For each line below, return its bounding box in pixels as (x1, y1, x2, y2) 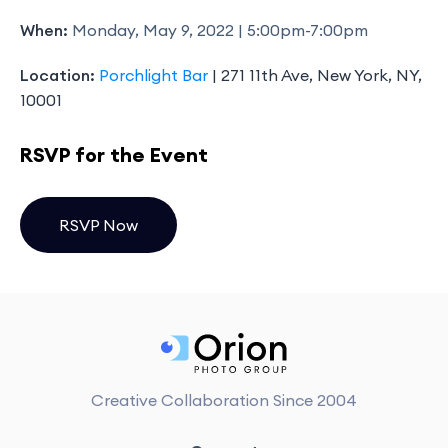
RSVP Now (59, 215, 138, 235)
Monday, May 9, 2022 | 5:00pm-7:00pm (72, 20, 368, 40)
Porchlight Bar (99, 65, 208, 85)
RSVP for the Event (20, 142, 208, 167)
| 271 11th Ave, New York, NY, (208, 65, 422, 85)
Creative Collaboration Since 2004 (90, 390, 357, 410)
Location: (20, 65, 99, 85)
